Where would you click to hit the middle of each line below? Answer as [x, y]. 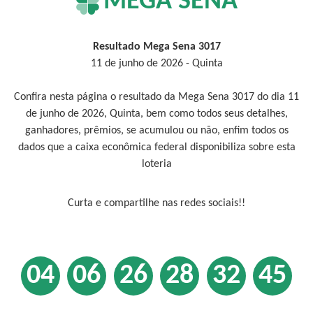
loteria [156, 164]
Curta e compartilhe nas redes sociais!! [156, 203]
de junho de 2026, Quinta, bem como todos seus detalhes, [156, 114]
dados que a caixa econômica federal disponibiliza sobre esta [156, 147]
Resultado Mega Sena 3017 [156, 47]
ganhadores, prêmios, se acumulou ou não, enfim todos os [156, 131]
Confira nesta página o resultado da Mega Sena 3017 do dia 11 [156, 97]
